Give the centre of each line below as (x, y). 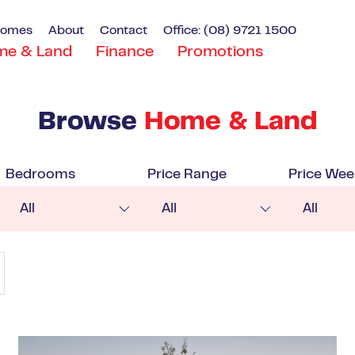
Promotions (220, 52)
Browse (91, 123)
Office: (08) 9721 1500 (230, 31)
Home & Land (231, 123)
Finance (125, 52)
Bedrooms (40, 175)
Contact (124, 31)
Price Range (187, 175)
